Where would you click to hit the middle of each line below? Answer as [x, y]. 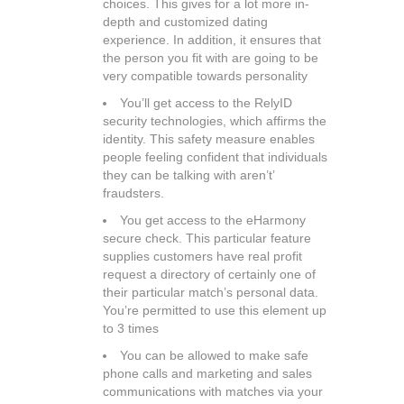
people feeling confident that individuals [215, 157]
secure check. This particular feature [207, 238]
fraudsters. [133, 193]
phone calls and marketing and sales [207, 373]
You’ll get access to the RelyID [206, 103]
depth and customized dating [185, 22]
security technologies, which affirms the [215, 121]
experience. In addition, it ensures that [212, 40]
